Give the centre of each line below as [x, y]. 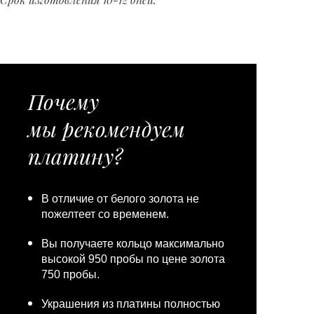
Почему [63, 102]
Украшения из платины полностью [131, 304]
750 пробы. [70, 274]
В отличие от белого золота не [120, 199]
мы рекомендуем [107, 129]
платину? [75, 156]
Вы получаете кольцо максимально [133, 244]
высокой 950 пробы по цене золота [133, 259]
